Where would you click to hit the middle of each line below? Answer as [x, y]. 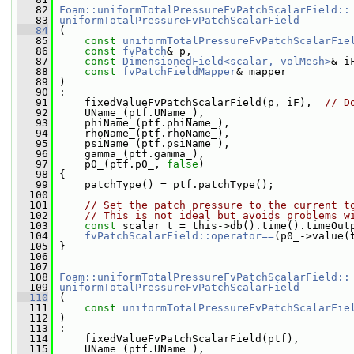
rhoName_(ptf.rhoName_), [141, 133]
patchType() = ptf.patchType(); [164, 185]
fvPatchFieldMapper [179, 72]
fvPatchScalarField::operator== [179, 236]
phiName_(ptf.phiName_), [141, 123]
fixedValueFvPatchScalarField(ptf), [176, 339]
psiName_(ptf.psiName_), [141, 143]
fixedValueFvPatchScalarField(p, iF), [189, 102]
